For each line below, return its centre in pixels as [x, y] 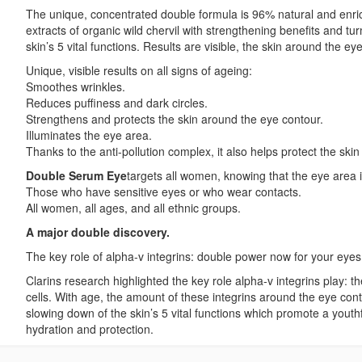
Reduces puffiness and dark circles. [117, 102]
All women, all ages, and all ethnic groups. [133, 207]
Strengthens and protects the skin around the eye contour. [175, 118]
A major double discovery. [98, 232]
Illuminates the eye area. [89, 135]
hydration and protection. [90, 328]
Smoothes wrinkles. [76, 86]
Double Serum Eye [76, 175]
